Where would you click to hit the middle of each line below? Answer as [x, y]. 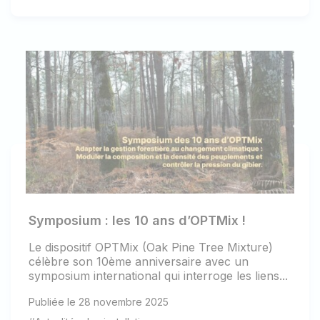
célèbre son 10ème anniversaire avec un [139, 262]
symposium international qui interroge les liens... [158, 276]
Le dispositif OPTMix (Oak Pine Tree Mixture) [151, 247]
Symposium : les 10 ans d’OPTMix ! [137, 221]
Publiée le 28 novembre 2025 [99, 302]
